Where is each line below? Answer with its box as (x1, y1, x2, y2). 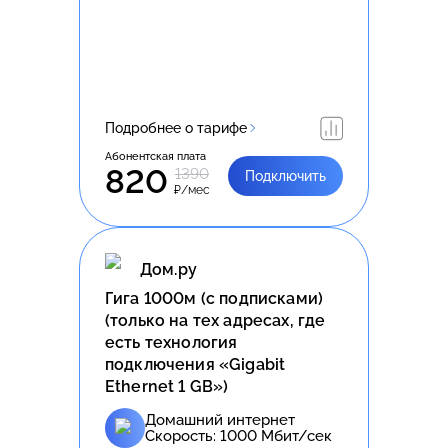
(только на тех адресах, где (105, 310, 326, 330)
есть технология (105, 332, 238, 352)
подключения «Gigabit (105, 354, 286, 374)
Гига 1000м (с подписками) (105, 288, 324, 308)
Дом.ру (140, 260, 197, 280)
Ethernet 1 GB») (105, 376, 229, 396)
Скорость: (145, 426, 220, 445)
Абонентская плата (105, 149, 206, 163)
